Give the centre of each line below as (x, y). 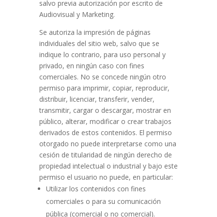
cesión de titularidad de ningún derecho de (105, 155)
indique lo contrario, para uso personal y (102, 54)
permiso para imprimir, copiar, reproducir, (104, 88)
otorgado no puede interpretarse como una (108, 144)
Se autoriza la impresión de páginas (95, 32)
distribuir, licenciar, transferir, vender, (97, 99)
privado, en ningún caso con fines (92, 66)
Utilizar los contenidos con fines (96, 189)
